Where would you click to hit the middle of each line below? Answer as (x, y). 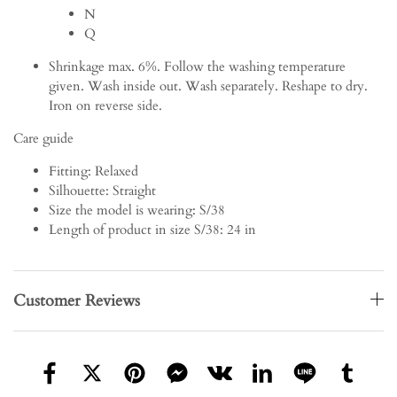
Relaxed (117, 171)
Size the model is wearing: (122, 210)
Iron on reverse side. (105, 106)
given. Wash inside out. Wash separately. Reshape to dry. (208, 86)
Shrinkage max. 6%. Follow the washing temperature (197, 67)
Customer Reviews (77, 301)
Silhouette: (79, 191)
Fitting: (70, 171)
